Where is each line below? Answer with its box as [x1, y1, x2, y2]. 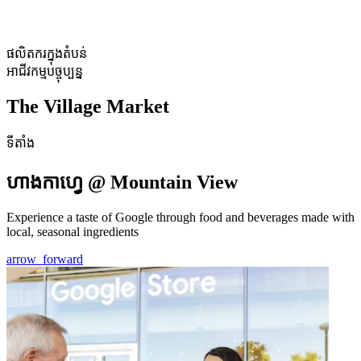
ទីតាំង [6, 136, 35, 150]
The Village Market [6, 96, 169, 118]
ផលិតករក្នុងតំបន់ [6, 47, 87, 61]
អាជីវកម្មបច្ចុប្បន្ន [6, 64, 83, 79]
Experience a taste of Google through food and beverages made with [6, 210, 355, 224]
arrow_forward [6, 251, 83, 266]
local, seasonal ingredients [6, 224, 139, 239]
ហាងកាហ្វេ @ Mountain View [6, 171, 238, 193]
